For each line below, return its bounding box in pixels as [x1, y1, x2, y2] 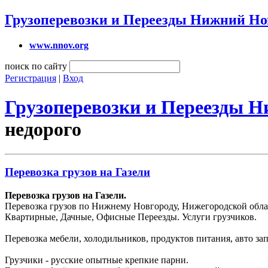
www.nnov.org [29, 39, 89, 50]
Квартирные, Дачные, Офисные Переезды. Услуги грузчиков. [5, 212, 257, 223]
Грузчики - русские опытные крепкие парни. [5, 255, 188, 266]
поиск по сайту [5, 60, 67, 71]
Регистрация [5, 72, 56, 83]
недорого [5, 118, 81, 141]
